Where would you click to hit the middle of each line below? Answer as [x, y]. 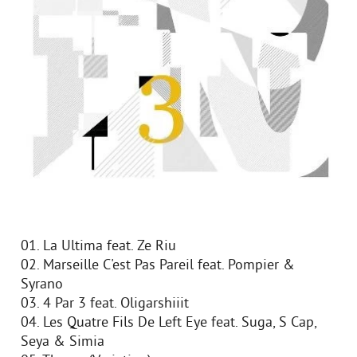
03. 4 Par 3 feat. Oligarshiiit [105, 304]
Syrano [42, 285]
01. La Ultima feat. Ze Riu [98, 247]
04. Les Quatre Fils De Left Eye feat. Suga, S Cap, [169, 323]
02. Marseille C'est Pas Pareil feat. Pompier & [158, 266]
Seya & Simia [63, 342]
